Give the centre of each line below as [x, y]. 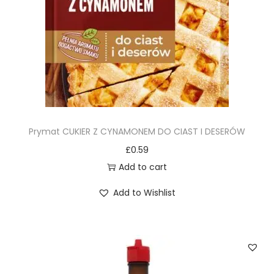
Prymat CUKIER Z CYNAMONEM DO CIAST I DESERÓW [137, 131]
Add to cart [143, 167]
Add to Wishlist [145, 193]
